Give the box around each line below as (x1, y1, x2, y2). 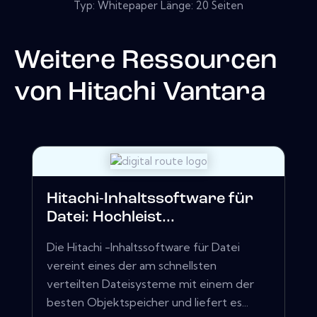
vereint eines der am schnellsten (47, 258, 217, 273)
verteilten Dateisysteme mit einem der (47, 277, 254, 292)
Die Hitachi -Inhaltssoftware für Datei (47, 240, 240, 255)
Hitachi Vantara (68, 79, 265, 106)
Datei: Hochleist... (47, 209, 175, 226)
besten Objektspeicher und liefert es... (47, 295, 248, 310)
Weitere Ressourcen (14, 47, 277, 74)
